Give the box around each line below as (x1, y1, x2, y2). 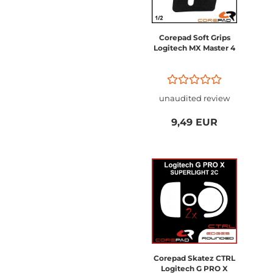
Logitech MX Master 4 (154, 43, 235, 52)
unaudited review (159, 93, 230, 103)
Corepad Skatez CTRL (154, 253, 235, 263)
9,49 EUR (171, 116, 218, 128)
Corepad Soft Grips (158, 33, 230, 42)
